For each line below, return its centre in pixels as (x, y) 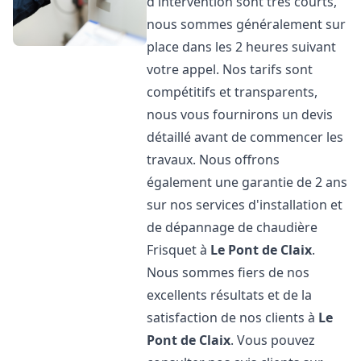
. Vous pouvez (273, 340)
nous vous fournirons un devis (240, 114)
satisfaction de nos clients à (233, 317)
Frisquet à (179, 250)
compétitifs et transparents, (232, 92)
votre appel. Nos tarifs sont (230, 69)
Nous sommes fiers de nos (228, 272)
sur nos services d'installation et (245, 205)
